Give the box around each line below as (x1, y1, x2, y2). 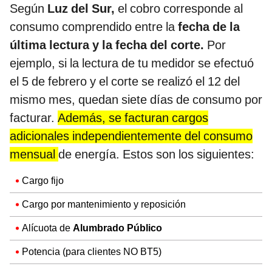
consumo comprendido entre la (10, 19, 178, 34)
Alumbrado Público (73, 222, 162, 234)
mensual (10, 146, 58, 161)
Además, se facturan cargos (58, 110, 208, 125)
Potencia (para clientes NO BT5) (22, 245, 161, 257)
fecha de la (178, 19, 240, 34)
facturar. (10, 110, 58, 125)
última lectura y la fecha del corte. (10, 37, 204, 52)
